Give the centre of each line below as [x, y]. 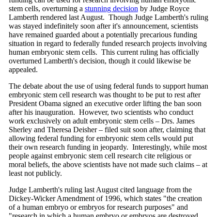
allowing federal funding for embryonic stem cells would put [101, 139]
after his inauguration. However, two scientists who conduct [101, 112]
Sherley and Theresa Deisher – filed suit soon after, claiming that [107, 130]
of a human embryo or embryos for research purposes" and [98, 207]
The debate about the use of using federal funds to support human [108, 86]
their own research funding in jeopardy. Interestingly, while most [108, 147]
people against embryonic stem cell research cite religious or [100, 156]
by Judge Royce [163, 9]
